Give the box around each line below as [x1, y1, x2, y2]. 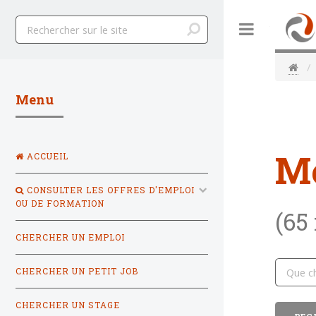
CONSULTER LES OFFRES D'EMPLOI [24, 184, 195, 195]
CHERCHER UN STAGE [16, 299, 120, 310]
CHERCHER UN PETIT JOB [16, 265, 138, 276]
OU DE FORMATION [16, 197, 104, 209]
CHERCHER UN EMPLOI [16, 231, 125, 243]
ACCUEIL [24, 150, 68, 162]
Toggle [269, 23, 300, 35]
